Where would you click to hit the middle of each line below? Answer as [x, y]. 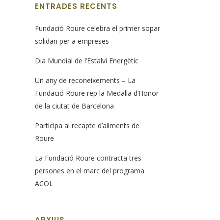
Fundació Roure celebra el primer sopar [97, 28]
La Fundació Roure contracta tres [88, 158]
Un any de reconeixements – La [85, 80]
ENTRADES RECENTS [76, 6]
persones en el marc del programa [90, 171]
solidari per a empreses [72, 41]
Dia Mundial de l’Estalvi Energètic [87, 61]
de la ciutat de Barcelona [74, 106]
